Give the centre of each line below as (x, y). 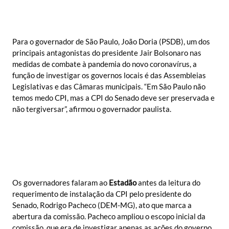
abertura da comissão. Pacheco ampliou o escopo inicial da (109, 216)
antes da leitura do (168, 183)
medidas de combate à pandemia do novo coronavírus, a (105, 64)
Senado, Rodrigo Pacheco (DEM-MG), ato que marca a (102, 205)
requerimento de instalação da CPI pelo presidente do (102, 194)
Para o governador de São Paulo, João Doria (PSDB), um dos (111, 42)
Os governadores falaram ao (61, 183)
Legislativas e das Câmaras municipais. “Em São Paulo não (109, 87)
